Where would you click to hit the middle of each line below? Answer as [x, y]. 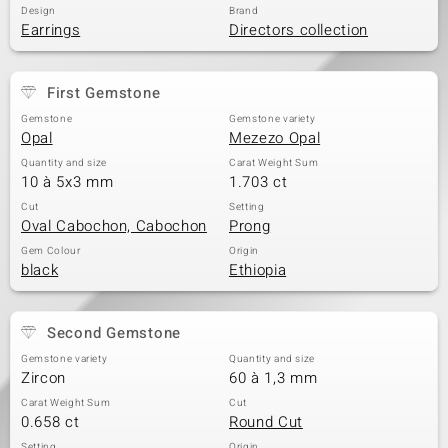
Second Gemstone [113, 333]
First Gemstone [103, 93]
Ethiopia [258, 270]
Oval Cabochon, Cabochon [114, 226]
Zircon [43, 378]
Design [38, 11]
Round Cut [266, 422]
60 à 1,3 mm [273, 378]
